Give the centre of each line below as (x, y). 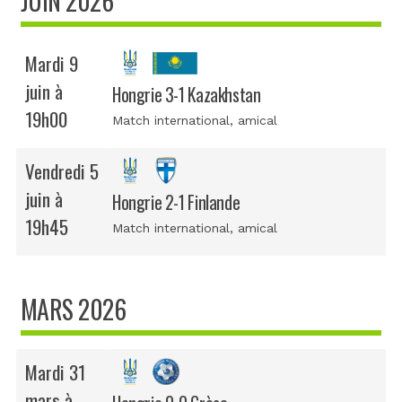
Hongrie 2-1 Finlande (176, 203)
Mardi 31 (55, 372)
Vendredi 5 (62, 171)
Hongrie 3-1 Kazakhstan (187, 95)
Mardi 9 (52, 64)
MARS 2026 (73, 310)
